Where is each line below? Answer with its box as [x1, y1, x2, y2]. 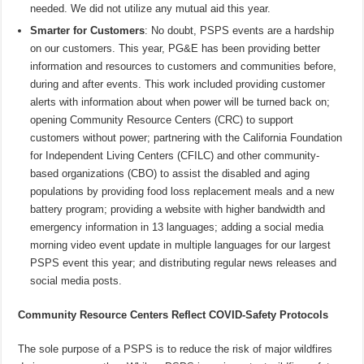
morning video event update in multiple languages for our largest [30, 239, 331, 252]
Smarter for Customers [30, 24, 145, 37]
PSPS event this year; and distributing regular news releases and [30, 257, 337, 270]
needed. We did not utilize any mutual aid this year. [30, 2, 271, 15]
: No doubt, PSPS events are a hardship [145, 24, 335, 37]
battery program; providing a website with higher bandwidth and [30, 203, 326, 216]
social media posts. [30, 275, 123, 288]
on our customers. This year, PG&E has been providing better [30, 42, 321, 55]
